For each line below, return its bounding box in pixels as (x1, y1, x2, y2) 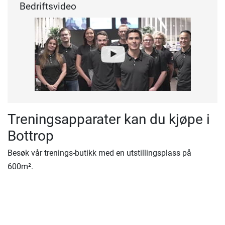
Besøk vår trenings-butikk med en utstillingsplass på (8, 148, 191, 158)
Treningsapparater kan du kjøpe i (8, 110, 210, 128)
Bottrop (8, 127, 54, 144)
